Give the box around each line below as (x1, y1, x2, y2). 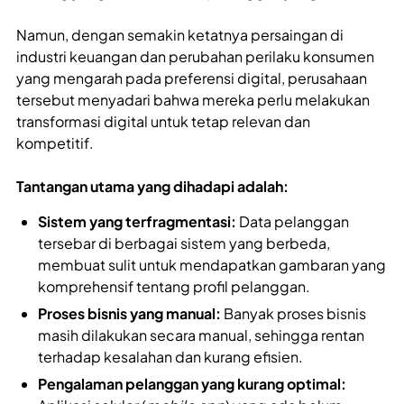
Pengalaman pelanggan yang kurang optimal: (38, 374, 346, 394)
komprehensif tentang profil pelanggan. (38, 277, 310, 297)
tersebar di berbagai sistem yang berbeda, (38, 234, 330, 253)
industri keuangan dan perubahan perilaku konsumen (16, 47, 374, 67)
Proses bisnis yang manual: (38, 304, 221, 324)
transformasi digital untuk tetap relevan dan (16, 112, 310, 132)
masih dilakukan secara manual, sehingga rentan (38, 326, 364, 345)
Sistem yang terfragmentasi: (38, 212, 236, 232)
